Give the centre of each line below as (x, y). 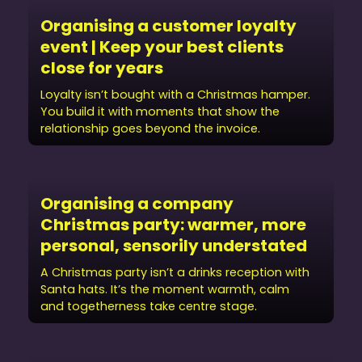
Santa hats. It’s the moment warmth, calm (165, 289)
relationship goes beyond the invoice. (150, 128)
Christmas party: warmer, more (173, 225)
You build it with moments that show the (160, 112)
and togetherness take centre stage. (149, 306)
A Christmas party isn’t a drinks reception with (175, 272)
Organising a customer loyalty (168, 26)
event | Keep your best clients (162, 47)
